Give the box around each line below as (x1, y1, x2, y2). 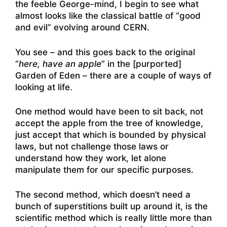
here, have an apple (19, 58, 101, 69)
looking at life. (15, 82, 72, 92)
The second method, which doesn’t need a (15, 189, 191, 200)
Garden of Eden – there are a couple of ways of (15, 70, 211, 81)
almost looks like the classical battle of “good (15, 11, 201, 21)
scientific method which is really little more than (15, 212, 212, 223)
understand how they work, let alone (15, 153, 166, 164)
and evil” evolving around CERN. (15, 22, 149, 33)
